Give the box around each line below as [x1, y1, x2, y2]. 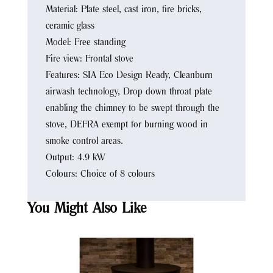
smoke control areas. [45, 136, 123, 147]
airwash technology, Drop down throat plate [45, 87, 212, 97]
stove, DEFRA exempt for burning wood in [45, 120, 208, 130]
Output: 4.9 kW [45, 153, 105, 163]
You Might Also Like [27, 201, 146, 217]
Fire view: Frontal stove [45, 54, 133, 65]
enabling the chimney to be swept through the [45, 104, 219, 114]
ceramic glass [45, 21, 94, 32]
